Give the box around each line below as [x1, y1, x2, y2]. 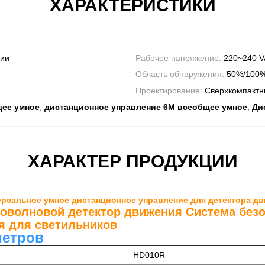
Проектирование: [135, 85, 205, 95]
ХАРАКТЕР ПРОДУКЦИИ [27, 151, 238, 171]
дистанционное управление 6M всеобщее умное [44, 102, 247, 112]
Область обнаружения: [135, 69, 227, 79]
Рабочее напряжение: [135, 53, 224, 63]
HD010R [133, 250, 165, 260]
